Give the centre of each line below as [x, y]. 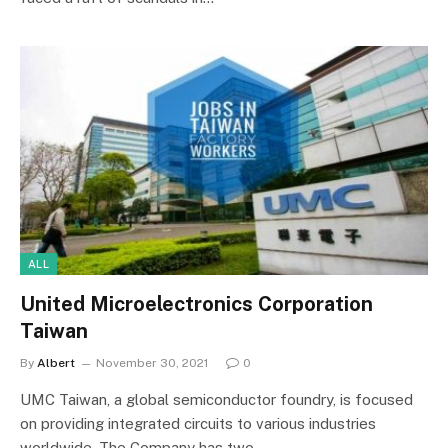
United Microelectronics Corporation [196, 304]
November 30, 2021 [152, 363]
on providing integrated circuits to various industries [198, 423]
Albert [56, 363]
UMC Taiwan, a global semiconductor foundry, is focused [216, 399]
